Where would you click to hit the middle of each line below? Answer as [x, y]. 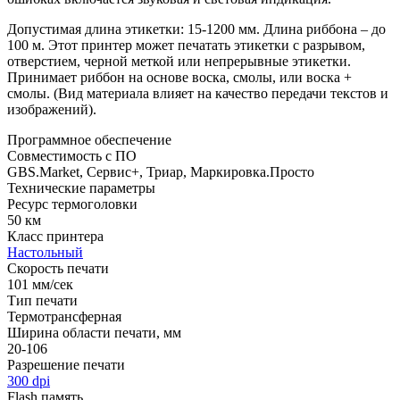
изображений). [52, 109]
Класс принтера [55, 236]
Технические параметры [81, 187]
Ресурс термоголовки [72, 204]
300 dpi [29, 380]
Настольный [45, 252]
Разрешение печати [66, 364]
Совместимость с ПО [72, 155]
